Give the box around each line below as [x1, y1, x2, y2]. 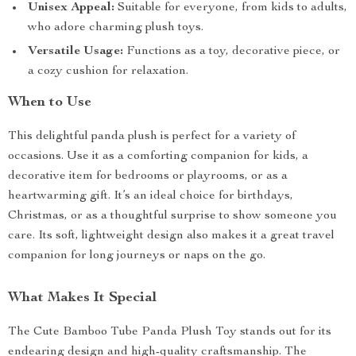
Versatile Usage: [28, 45, 123, 58]
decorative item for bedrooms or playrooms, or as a [8, 170, 288, 183]
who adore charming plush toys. [28, 21, 203, 34]
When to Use [8, 95, 91, 110]
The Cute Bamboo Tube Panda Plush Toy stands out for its [8, 326, 331, 339]
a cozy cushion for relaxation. [28, 65, 188, 78]
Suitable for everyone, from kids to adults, [114, 2, 347, 14]
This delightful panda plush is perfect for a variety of [8, 130, 296, 143]
